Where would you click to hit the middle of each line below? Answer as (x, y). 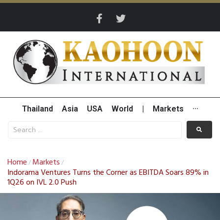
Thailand (37, 109)
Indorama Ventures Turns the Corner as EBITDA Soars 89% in (108, 173)
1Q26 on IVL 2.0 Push (42, 183)
